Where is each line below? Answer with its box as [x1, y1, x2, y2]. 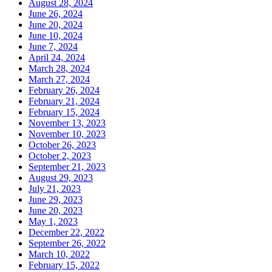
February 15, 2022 [29, 260, 100, 271]
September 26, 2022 [29, 238, 106, 249]
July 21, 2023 [29, 183, 81, 194]
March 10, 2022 [29, 249, 90, 260]
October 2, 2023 [29, 151, 91, 161]
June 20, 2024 [29, 19, 83, 30]
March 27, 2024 [29, 74, 90, 85]
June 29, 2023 [29, 194, 83, 205]
